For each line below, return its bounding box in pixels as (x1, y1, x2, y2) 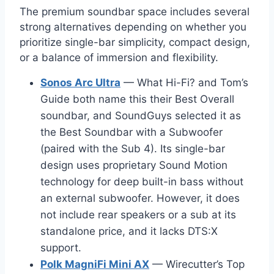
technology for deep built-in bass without (40, 175, 243, 188)
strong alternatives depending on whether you (20, 20, 246, 33)
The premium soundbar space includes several (20, 5, 250, 18)
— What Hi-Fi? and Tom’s (120, 76, 248, 89)
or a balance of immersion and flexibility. (20, 51, 218, 64)
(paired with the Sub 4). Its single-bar (40, 142, 225, 155)
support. (40, 241, 81, 254)
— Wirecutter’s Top (149, 257, 245, 270)
